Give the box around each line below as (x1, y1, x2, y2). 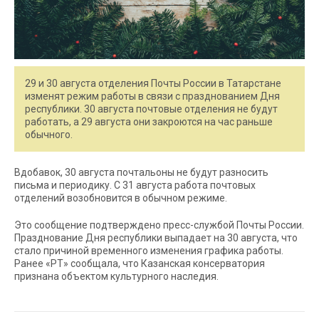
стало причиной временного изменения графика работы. (14, 244, 283, 256)
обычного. (25, 128, 73, 140)
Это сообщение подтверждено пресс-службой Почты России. (14, 219, 304, 231)
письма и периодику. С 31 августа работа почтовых (14, 179, 256, 191)
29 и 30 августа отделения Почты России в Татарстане (25, 77, 281, 89)
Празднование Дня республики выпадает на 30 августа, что (14, 231, 298, 244)
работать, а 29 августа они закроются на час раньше (25, 115, 273, 127)
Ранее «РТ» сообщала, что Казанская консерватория (14, 257, 265, 269)
